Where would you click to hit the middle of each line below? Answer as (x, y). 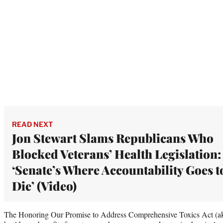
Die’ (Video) (44, 185)
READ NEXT (32, 124)
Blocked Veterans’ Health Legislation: (116, 154)
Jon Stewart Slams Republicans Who (113, 138)
